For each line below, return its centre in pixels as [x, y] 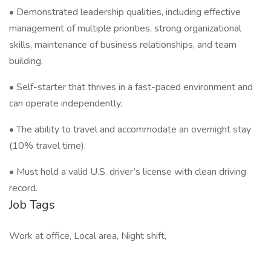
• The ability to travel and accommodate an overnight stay [130, 129]
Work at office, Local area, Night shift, [88, 236]
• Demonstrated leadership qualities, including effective [125, 12]
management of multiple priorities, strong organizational [125, 28]
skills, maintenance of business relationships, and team [123, 45]
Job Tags [32, 205]
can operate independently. [66, 103]
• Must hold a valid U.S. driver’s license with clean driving [128, 172]
